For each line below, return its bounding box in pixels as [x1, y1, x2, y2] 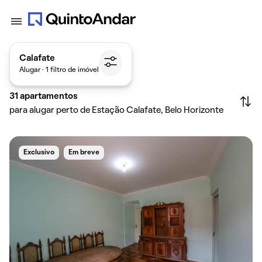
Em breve [68, 150, 99, 156]
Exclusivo [23, 150, 54, 156]
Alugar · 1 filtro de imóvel [19, 67, 99, 73]
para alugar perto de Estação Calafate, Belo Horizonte [9, 106, 223, 115]
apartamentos [20, 92, 78, 101]
